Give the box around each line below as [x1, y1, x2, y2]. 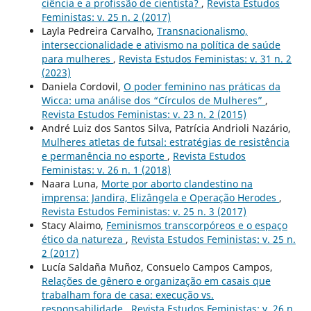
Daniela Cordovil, [41, 79, 124, 93]
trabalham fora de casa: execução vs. [41, 287, 214, 301]
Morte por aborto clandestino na [101, 176, 253, 190]
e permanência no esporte [41, 149, 167, 162]
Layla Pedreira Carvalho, [41, 24, 157, 37]
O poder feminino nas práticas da [123, 79, 280, 93]
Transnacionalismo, [156, 24, 248, 37]
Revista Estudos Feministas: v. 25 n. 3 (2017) [41, 204, 246, 218]
